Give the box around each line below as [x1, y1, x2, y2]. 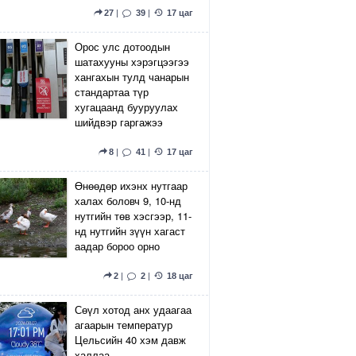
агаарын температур [75, 317, 172, 332]
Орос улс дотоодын [75, 39, 170, 54]
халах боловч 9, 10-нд [75, 193, 181, 208]
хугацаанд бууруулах [75, 99, 178, 114]
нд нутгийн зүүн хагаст [75, 223, 185, 238]
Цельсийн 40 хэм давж [75, 332, 186, 347]
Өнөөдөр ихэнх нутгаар [75, 178, 188, 193]
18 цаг [164, 271, 193, 281]
